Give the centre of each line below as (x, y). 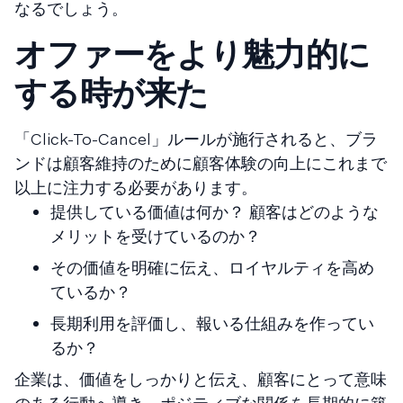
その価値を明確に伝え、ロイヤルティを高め (212, 267)
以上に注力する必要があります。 (136, 187)
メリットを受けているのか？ (156, 236)
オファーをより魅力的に (193, 54)
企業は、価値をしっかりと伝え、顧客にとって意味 (201, 379)
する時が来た (112, 93)
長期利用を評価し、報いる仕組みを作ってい (212, 323)
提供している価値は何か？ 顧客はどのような (215, 211)
